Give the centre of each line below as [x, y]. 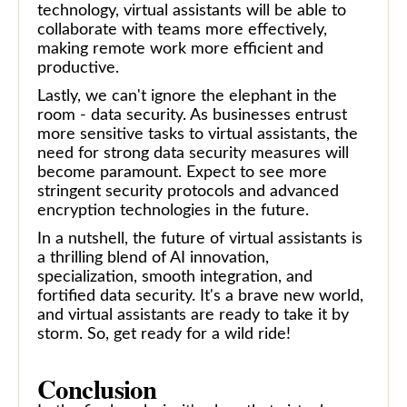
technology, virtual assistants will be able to [192, 10]
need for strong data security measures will [193, 153]
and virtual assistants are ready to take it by [193, 315]
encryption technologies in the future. [173, 210]
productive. [78, 68]
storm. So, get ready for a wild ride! [164, 334]
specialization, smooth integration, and [175, 277]
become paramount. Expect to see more [182, 172]
